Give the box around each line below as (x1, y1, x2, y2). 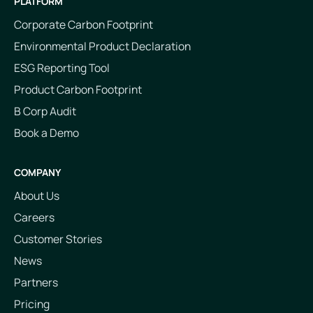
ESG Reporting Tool (13, 59, 110, 75)
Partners (13, 275, 58, 291)
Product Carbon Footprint (13, 81, 142, 97)
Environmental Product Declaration (13, 38, 191, 54)
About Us (13, 188, 59, 204)
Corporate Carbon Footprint (13, 16, 153, 32)
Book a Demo (13, 124, 79, 140)
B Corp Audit (13, 103, 76, 119)
